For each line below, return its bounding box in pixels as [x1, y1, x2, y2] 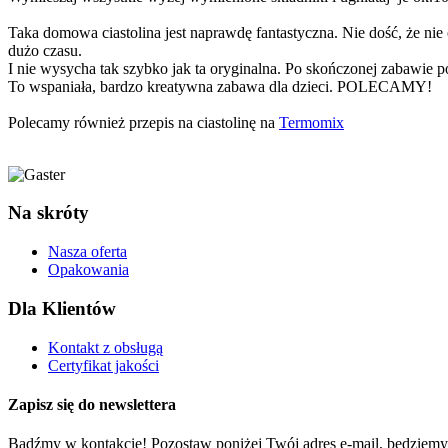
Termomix [279, 113, 344, 131]
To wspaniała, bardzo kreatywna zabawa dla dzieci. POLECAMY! [8, 77, 432, 95]
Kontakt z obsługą [48, 338, 163, 356]
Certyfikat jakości [48, 356, 159, 374]
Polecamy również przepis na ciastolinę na [8, 113, 279, 131]
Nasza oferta [48, 243, 127, 261]
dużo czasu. [8, 41, 82, 59]
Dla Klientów [8, 297, 116, 319]
